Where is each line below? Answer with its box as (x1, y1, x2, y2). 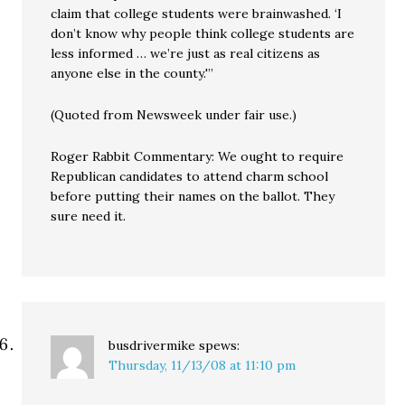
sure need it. (51, 208, 127, 225)
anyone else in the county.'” (51, 65, 214, 82)
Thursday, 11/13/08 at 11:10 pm (108, 357, 297, 374)
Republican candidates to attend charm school (51, 168, 329, 185)
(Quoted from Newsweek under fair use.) (51, 107, 297, 124)
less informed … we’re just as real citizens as (51, 45, 321, 62)
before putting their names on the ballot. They (51, 188, 335, 205)
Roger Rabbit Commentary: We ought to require (51, 148, 344, 165)
